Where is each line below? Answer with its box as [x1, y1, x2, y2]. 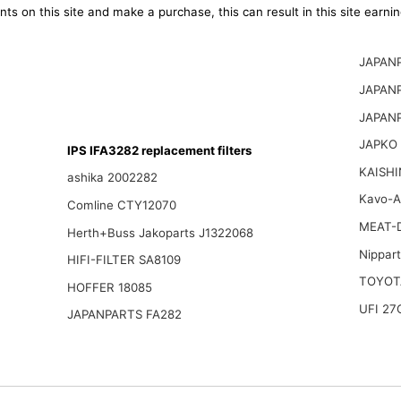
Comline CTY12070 [66, 197, 176, 212]
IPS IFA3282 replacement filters [66, 142, 252, 158]
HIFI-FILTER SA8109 [66, 252, 181, 268]
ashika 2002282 [66, 170, 158, 185]
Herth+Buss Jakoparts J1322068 [66, 225, 253, 240]
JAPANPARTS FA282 [66, 307, 182, 322]
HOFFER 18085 [66, 279, 152, 294]
